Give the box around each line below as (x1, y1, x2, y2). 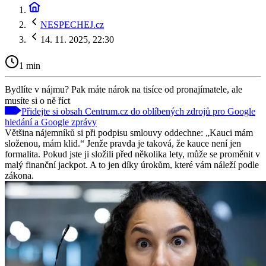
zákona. (5, 170, 34, 180)
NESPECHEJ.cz (40, 20, 104, 30)
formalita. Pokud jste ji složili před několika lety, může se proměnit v (5, 148, 260, 159)
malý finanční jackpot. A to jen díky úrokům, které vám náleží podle (5, 159, 259, 170)
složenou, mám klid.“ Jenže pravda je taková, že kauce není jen (5, 138, 241, 148)
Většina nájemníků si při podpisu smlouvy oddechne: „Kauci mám (5, 127, 253, 138)
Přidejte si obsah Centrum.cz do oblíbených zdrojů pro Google (21, 106, 255, 116)
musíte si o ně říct (5, 95, 70, 106)
